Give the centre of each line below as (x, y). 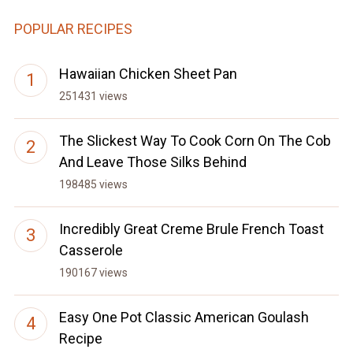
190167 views (93, 273)
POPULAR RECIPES (73, 29)
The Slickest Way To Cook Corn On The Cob (195, 141)
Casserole (91, 251)
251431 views (93, 97)
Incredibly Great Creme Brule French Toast (191, 229)
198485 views (93, 185)
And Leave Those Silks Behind (152, 162)
